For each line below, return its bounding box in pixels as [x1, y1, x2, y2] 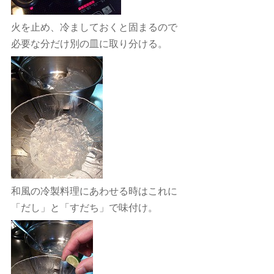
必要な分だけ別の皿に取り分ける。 [10, 39, 168, 49]
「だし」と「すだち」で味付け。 [10, 202, 158, 213]
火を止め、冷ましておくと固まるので [10, 22, 177, 32]
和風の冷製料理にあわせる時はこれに [10, 186, 177, 196]
